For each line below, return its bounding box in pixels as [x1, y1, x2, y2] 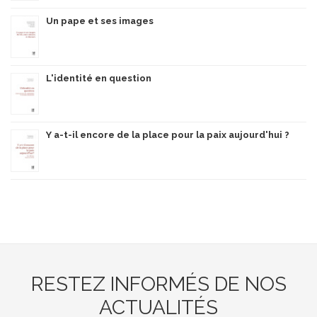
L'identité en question [46, 72, 151, 83]
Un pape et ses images [46, 15, 154, 26]
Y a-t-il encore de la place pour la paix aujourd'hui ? [46, 129, 289, 140]
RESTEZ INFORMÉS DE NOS [30, 272, 287, 296]
